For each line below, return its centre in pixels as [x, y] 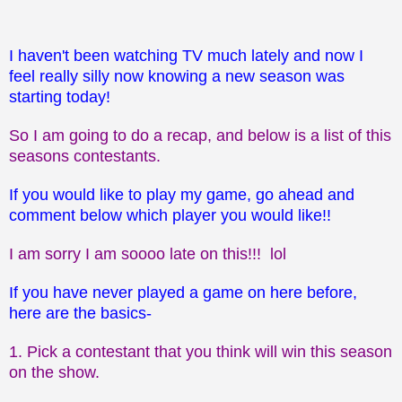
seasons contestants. [85, 156]
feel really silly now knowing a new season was [177, 76]
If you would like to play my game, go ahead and [182, 194]
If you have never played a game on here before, [183, 292]
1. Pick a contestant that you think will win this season [201, 351]
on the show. [54, 372]
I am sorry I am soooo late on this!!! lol [148, 253]
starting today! [60, 96]
